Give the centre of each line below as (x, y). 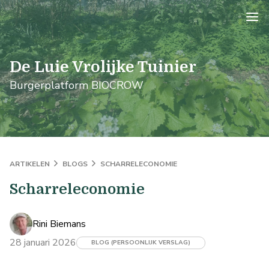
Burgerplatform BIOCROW (77, 85)
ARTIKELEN (31, 164)
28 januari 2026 (43, 243)
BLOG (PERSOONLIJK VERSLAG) (141, 242)
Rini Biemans (59, 224)
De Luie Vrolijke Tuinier (103, 67)
